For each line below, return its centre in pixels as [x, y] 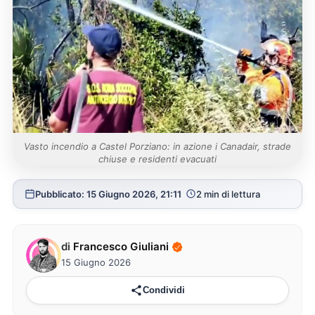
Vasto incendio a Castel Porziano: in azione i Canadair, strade [157, 146]
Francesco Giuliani [121, 247]
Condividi [164, 290]
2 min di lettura [228, 194]
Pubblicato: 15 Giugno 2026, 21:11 [108, 194]
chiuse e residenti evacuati [157, 159]
